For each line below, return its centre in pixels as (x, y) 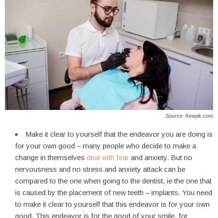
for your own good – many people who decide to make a (106, 145)
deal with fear (108, 157)
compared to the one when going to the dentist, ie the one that (113, 181)
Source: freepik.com (189, 116)
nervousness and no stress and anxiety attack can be (100, 169)
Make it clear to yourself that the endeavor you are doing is (119, 134)
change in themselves (51, 157)
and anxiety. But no (161, 157)
